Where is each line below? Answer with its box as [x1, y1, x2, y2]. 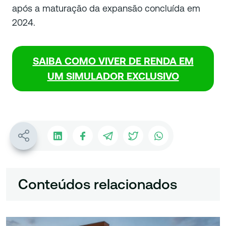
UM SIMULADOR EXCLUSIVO [47, 70, 179, 83]
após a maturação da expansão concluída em [12, 3, 200, 14]
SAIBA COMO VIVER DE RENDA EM [32, 55, 194, 68]
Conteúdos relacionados [18, 176, 177, 193]
